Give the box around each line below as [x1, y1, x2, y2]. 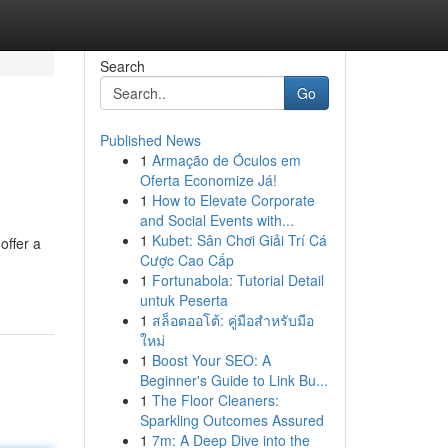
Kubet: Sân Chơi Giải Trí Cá [151, 230, 327, 250]
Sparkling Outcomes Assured [139, 410, 324, 430]
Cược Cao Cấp [139, 250, 234, 270]
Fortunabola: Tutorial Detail [151, 270, 324, 290]
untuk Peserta [139, 290, 228, 310]
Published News [99, 130, 201, 150]
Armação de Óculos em [151, 150, 301, 170]
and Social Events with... [139, 210, 294, 230]
